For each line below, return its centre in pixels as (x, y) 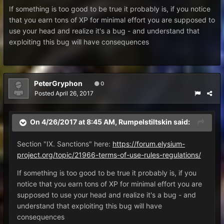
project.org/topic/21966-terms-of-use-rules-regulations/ (109, 155)
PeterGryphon (58, 83)
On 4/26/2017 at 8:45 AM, (74, 122)
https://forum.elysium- (149, 144)
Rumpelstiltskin (145, 122)
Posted (45, 93)
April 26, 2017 (74, 93)
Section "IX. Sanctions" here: (65, 144)
